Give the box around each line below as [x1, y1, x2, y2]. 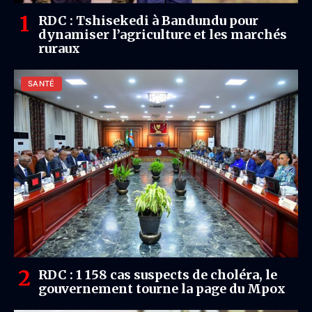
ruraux [38, 40, 80, 56]
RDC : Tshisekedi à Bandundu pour [38, 12, 258, 29]
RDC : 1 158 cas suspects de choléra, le [38, 266, 277, 283]
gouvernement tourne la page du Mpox [38, 280, 286, 297]
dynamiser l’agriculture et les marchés [38, 26, 287, 42]
